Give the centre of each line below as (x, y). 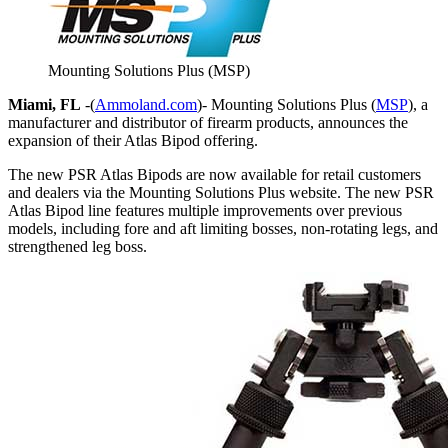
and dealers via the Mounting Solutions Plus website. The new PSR (221, 192)
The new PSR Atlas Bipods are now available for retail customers (214, 174)
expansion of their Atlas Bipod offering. (133, 140)
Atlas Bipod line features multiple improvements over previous (205, 210)
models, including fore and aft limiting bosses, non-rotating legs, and (223, 228)
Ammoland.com (146, 104)
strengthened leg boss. (77, 246)
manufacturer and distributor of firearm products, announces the (208, 122)
